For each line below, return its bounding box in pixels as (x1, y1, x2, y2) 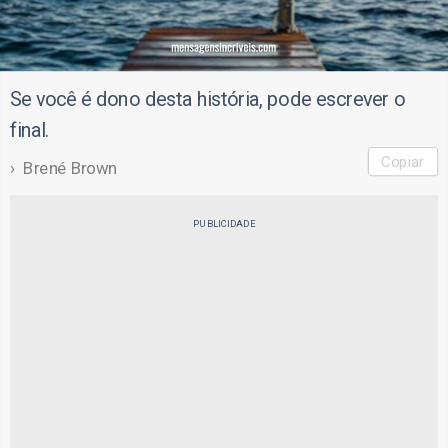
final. (9, 117, 49, 143)
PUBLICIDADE (193, 217, 255, 229)
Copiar (381, 152, 425, 170)
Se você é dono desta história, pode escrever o (9, 86, 406, 111)
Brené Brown (23, 157, 117, 178)
